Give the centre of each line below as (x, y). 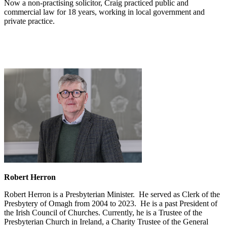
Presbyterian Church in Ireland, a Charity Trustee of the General (106, 221)
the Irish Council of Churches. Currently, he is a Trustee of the (103, 212)
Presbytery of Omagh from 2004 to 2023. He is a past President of (111, 203)
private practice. (29, 21)
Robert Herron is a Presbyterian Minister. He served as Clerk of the (112, 194)
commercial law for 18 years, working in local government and (104, 12)
